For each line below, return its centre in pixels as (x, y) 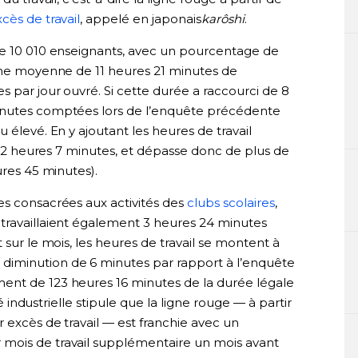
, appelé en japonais (141, 18)
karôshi (223, 18)
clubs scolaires (231, 202)
